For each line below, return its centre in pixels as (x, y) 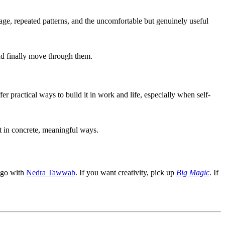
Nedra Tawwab (51, 173)
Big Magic (193, 173)
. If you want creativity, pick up (126, 173)
